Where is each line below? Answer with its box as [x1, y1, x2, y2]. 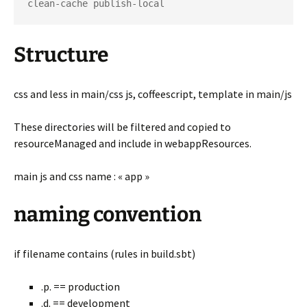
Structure [14, 42, 108, 67]
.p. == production [41, 280, 120, 293]
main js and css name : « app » [14, 169, 149, 183]
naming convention [14, 202, 201, 227]
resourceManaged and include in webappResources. [14, 136, 251, 150]
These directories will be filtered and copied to [14, 120, 231, 134]
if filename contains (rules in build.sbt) [14, 247, 195, 260]
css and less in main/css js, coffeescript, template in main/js [14, 87, 292, 101]
